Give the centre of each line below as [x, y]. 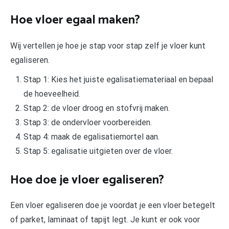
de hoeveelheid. [52, 94]
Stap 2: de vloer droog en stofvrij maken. [96, 108]
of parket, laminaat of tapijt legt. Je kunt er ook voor [105, 220]
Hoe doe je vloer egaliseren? [87, 180]
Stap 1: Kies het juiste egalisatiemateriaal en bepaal [118, 79]
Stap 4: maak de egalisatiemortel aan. [91, 136]
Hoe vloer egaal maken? [75, 20]
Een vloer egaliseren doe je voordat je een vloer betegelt [113, 205]
